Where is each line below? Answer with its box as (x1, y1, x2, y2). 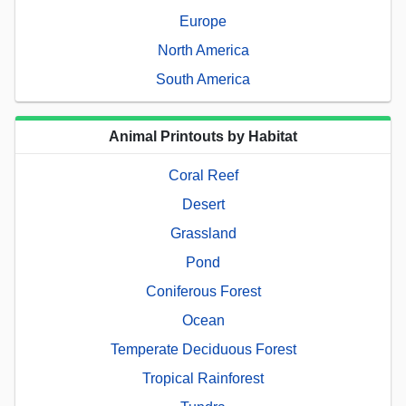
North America (157, 42, 249, 58)
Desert (181, 196, 225, 212)
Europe (179, 13, 227, 29)
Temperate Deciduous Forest (110, 341, 296, 357)
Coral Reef (168, 167, 238, 183)
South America (156, 71, 250, 87)
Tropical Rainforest (142, 370, 264, 386)
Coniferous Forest (145, 283, 261, 299)
